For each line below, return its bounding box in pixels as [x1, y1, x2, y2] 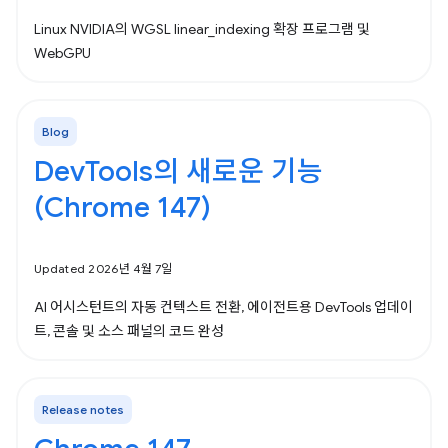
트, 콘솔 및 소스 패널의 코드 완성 [34, 322, 224, 340]
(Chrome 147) [34, 190, 211, 225]
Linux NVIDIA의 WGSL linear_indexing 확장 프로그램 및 [34, 20, 370, 38]
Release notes [42, 402, 124, 417]
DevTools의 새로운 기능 [34, 154, 323, 189]
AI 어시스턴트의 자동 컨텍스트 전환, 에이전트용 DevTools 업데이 [34, 298, 413, 316]
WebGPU [34, 44, 91, 62]
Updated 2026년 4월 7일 [34, 261, 173, 276]
